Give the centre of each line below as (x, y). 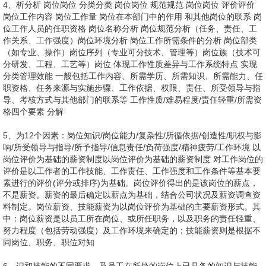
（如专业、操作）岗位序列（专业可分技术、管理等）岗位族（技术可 (132, 52)
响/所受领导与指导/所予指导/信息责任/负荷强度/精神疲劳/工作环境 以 (132, 147)
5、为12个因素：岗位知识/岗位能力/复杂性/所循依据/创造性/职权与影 (132, 135)
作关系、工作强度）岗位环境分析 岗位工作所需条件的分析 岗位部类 (130, 40)
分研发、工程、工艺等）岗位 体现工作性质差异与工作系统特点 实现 (130, 64)
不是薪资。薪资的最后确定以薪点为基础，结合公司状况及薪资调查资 (132, 195)
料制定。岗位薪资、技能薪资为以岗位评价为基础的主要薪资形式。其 (132, 207)
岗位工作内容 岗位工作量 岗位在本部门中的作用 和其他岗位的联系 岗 (132, 17)
